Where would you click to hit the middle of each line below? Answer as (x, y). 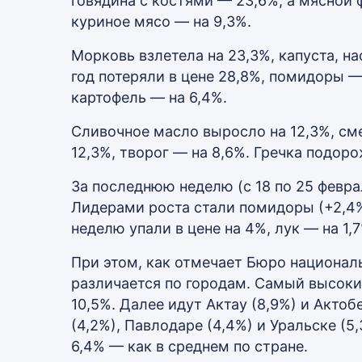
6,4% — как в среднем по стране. (189, 346)
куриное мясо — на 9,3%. (161, 21)
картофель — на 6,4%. (149, 97)
